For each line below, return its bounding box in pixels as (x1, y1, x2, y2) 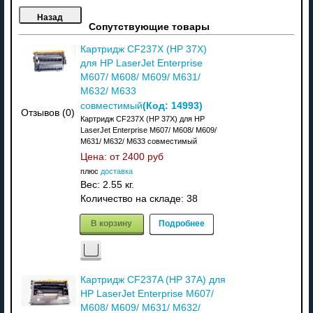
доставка (100, 166, 133, 175)
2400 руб (122, 151, 163, 162)
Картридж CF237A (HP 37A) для (80, 274, 226, 285)
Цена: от (80, 151, 122, 162)
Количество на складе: (80, 193, 187, 204)
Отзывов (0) (21, 107, 75, 118)
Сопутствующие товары (88, 21, 210, 32)
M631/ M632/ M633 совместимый (80, 136, 197, 145)
